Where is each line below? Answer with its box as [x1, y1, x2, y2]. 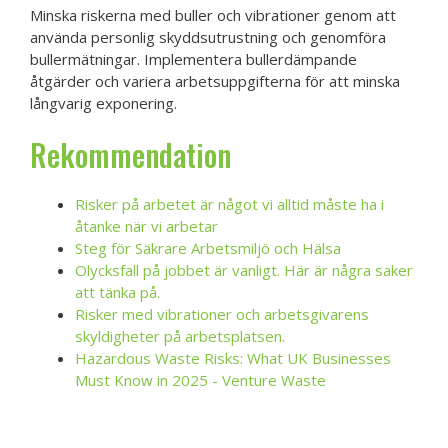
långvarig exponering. [30, 93, 177, 113]
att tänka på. [75, 281, 160, 302]
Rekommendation [30, 131, 231, 177]
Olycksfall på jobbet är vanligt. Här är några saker [75, 259, 413, 280]
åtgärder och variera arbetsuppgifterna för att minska [30, 71, 400, 91]
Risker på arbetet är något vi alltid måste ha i [75, 193, 384, 214]
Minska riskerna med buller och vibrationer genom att [30, 5, 396, 25]
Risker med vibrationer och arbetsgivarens [75, 303, 369, 324]
